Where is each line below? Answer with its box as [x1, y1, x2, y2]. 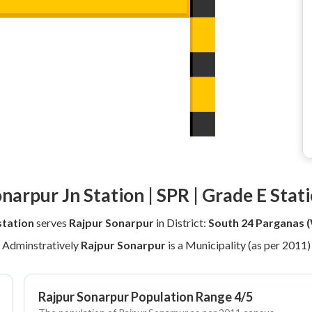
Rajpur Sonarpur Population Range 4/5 [38, 289, 253, 304]
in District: [154, 216, 208, 229]
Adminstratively [1, 238, 81, 251]
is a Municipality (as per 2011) [165, 238, 311, 251]
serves [34, 216, 69, 229]
